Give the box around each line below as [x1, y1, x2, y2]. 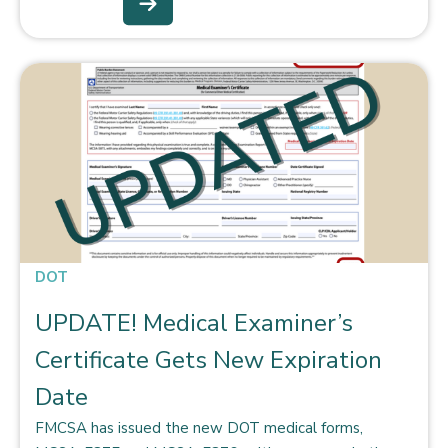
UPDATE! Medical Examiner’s [35, 306, 353, 339]
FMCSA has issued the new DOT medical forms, [35, 417, 363, 438]
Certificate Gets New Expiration [35, 343, 382, 376]
